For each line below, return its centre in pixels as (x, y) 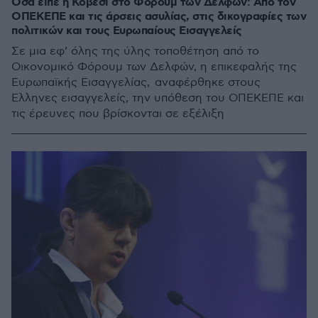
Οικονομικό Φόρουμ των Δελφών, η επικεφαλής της (154, 67)
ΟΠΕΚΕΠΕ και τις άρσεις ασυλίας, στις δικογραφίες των (159, 17)
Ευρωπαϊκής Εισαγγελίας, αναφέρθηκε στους (136, 83)
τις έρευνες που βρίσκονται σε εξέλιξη (118, 114)
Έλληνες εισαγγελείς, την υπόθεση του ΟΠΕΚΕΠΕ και (158, 98)
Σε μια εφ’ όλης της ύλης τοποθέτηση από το (135, 51)
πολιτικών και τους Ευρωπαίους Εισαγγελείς (127, 31)
